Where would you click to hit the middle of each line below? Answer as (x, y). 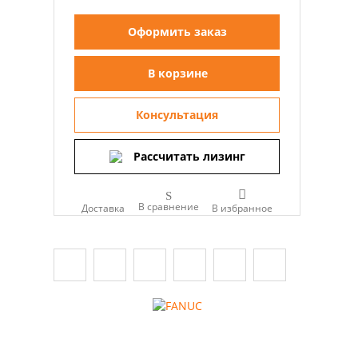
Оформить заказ (177, 31)
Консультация (177, 114)
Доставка (103, 208)
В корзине (177, 73)
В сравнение (169, 207)
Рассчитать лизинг (189, 156)
